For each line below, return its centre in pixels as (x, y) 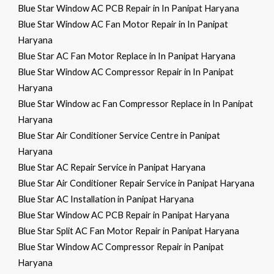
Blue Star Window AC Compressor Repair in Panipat (121, 247)
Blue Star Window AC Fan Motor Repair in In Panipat (123, 24)
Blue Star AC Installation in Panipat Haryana (106, 199)
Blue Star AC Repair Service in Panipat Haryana (112, 167)
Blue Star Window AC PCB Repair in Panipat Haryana (124, 215)
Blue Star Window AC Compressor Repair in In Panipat (126, 72)
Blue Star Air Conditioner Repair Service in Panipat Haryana (136, 183)
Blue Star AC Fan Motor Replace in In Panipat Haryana (127, 56)
